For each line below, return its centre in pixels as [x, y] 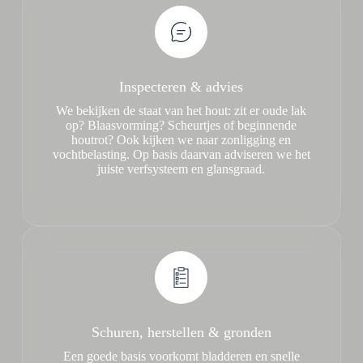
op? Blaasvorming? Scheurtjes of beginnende [181, 125]
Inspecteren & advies [181, 87]
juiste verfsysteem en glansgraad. [181, 169]
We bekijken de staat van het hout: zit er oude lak [181, 111]
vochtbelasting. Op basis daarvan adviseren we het [181, 154]
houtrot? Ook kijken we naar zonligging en [181, 140]
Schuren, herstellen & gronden [181, 332]
